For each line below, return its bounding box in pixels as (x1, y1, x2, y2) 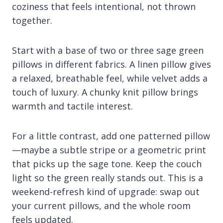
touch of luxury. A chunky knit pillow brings (12, 86, 198, 98)
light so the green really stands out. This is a (12, 172, 203, 184)
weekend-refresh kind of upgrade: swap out (12, 186, 200, 198)
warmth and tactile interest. (12, 100, 133, 112)
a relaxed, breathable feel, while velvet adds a (12, 72, 208, 84)
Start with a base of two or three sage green (12, 44, 204, 56)
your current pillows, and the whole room (12, 200, 191, 212)
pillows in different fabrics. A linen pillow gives (12, 58, 211, 70)
